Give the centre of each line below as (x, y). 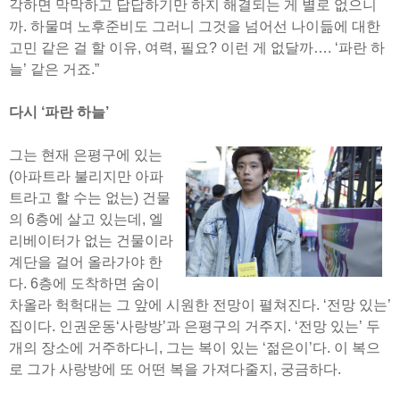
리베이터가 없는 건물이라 (91, 240)
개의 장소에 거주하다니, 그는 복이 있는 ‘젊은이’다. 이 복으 (195, 347)
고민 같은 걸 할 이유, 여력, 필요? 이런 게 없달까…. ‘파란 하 (197, 47)
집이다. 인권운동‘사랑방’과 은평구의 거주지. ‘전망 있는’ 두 (195, 326)
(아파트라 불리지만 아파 (86, 176)
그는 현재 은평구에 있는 (86, 154)
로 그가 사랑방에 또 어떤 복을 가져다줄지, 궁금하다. (175, 369)
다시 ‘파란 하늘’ (59, 112)
